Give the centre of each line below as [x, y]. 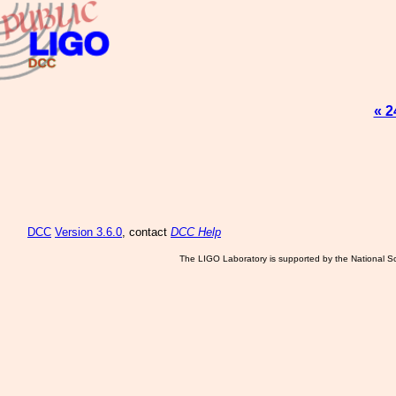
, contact [146, 232]
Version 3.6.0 [88, 232]
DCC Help [196, 232]
